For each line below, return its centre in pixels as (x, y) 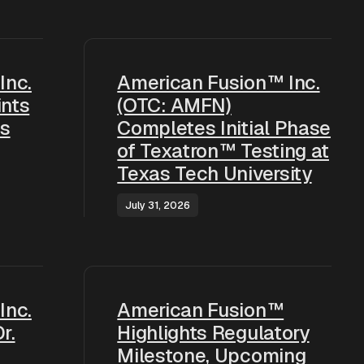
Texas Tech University (214, 173)
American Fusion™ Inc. (219, 82)
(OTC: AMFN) (174, 105)
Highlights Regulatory (213, 333)
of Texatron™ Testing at (223, 151)
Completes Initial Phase (224, 128)
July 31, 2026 (158, 205)
